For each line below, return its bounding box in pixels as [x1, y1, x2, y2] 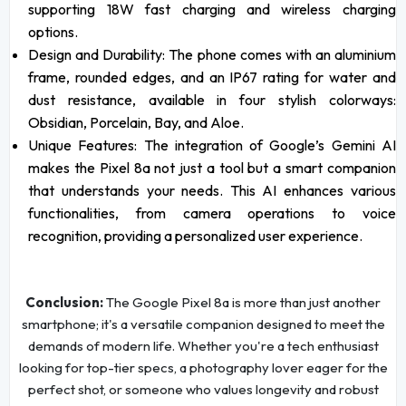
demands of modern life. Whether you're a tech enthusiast [27, 337, 379, 355]
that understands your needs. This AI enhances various [28, 181, 396, 200]
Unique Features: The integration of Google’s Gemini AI [28, 136, 396, 155]
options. [28, 23, 79, 42]
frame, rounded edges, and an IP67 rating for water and [28, 68, 396, 87]
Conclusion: [25, 294, 103, 312]
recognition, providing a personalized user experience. [28, 227, 363, 246]
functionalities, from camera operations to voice [28, 204, 396, 223]
